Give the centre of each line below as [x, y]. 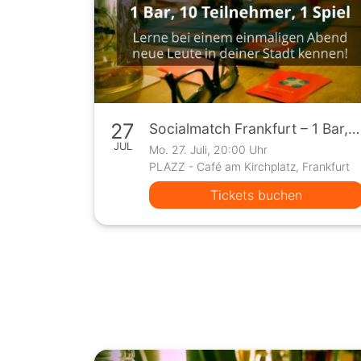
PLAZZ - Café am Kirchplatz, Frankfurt [250, 167]
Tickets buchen [257, 195]
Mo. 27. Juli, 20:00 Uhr [209, 150]
